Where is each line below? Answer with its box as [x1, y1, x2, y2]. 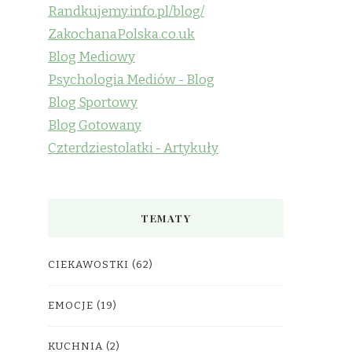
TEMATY [141, 211, 191, 225]
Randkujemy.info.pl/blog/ [48, 3, 204, 20]
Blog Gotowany [48, 117, 141, 134]
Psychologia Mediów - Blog [48, 71, 214, 88]
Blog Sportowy [48, 94, 137, 111]
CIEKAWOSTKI [48, 258, 129, 271]
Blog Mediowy [48, 49, 135, 65]
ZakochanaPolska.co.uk [48, 26, 195, 42]
